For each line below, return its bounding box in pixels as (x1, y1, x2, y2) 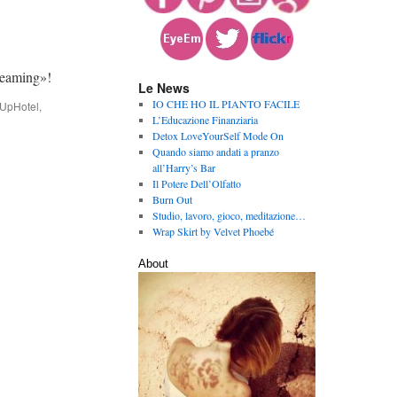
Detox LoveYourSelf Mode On (152, 128, 284, 143)
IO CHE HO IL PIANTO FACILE (152, 97, 300, 111)
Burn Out (152, 192, 192, 206)
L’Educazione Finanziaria (152, 113, 258, 127)
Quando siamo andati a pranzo (152, 144, 279, 159)
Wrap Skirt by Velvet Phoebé (152, 224, 274, 238)
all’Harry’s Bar (152, 160, 215, 175)
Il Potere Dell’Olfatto (152, 176, 241, 191)
